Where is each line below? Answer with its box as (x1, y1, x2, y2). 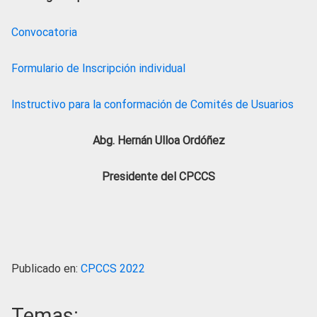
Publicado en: (11, 262, 81, 276)
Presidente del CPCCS (102, 170, 215, 184)
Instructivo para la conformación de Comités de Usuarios (11, 98, 294, 112)
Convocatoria (11, 25, 77, 40)
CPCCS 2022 (81, 262, 145, 276)
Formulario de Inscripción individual (11, 62, 185, 76)
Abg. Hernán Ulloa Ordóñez (92, 134, 225, 148)
